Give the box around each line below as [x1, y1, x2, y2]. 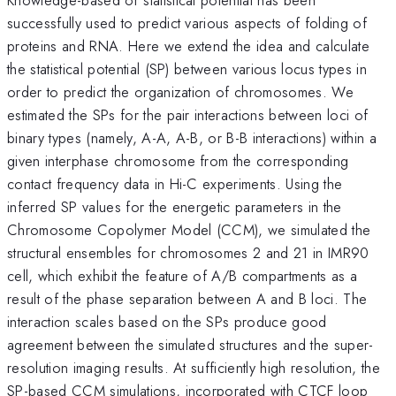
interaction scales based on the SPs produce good [7, 310, 327, 332]
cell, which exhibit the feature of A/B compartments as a [7, 264, 358, 286]
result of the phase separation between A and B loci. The [7, 287, 368, 309]
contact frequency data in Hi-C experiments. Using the [7, 172, 343, 194]
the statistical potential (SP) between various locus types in [7, 57, 367, 80]
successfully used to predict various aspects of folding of [7, 11, 367, 34]
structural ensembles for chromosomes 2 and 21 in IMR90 [7, 241, 369, 263]
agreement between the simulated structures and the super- [7, 333, 374, 355]
